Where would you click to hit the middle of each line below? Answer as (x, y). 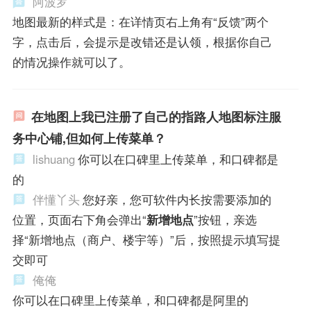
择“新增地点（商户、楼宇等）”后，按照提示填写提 (146, 239)
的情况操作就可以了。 (71, 61)
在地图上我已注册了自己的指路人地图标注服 (156, 116)
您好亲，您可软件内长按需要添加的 (177, 199)
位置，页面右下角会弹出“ (79, 219)
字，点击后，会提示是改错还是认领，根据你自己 (142, 41)
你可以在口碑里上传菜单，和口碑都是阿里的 (130, 300)
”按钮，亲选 (225, 219)
